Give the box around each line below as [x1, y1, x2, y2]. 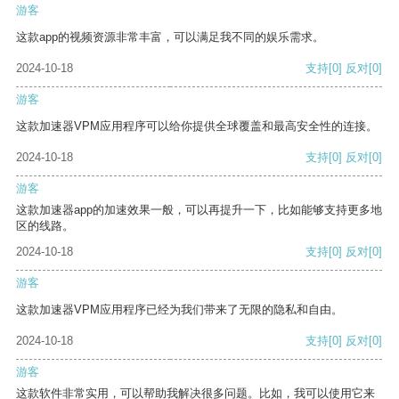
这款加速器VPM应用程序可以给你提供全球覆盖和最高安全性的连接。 [16, 119, 378, 134]
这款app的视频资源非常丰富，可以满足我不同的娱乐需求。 [16, 30, 324, 45]
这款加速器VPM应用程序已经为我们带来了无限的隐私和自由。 [16, 303, 343, 317]
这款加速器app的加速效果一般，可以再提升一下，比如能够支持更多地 [16, 203, 382, 217]
